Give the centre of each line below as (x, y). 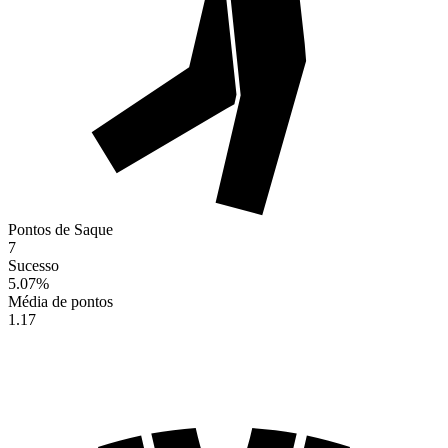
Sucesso (33, 265)
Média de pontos (60, 301)
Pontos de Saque (60, 229)
